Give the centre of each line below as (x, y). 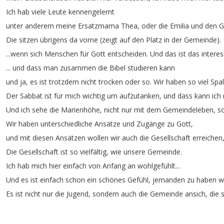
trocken (111, 82)
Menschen (61, 54)
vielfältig (93, 152)
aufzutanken (139, 96)
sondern (106, 194)
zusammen (78, 68)
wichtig (94, 96)
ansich (195, 194)
